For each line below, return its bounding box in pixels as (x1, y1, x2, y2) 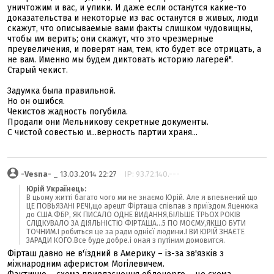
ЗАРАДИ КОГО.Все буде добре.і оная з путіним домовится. (26, 236, 225, 245)
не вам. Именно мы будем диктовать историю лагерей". (7, 54, 233, 65)
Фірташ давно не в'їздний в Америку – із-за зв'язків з (7, 248, 224, 259)
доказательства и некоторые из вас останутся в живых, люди (7, 13, 258, 23)
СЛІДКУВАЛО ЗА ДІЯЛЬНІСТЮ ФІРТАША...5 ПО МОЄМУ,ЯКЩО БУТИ (26, 219, 246, 228)
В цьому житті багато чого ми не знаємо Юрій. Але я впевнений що (26, 193, 257, 202)
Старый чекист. (7, 65, 68, 75)
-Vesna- (21, 169, 53, 179)
